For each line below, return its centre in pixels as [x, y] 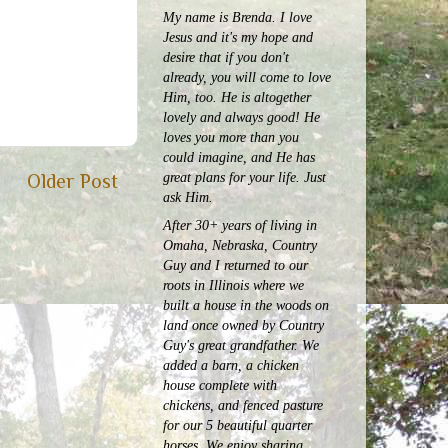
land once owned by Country [243, 324]
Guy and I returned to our [235, 264]
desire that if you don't [226, 57]
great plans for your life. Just [244, 177]
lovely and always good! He [241, 117]
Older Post [72, 181]
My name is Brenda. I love [237, 17]
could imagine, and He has [239, 157]
